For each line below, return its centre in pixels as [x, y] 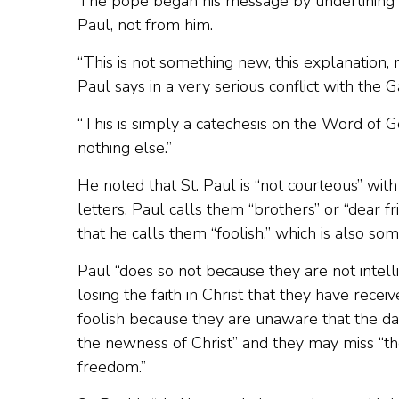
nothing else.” [125, 148]
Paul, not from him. [145, 25]
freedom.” [112, 367]
